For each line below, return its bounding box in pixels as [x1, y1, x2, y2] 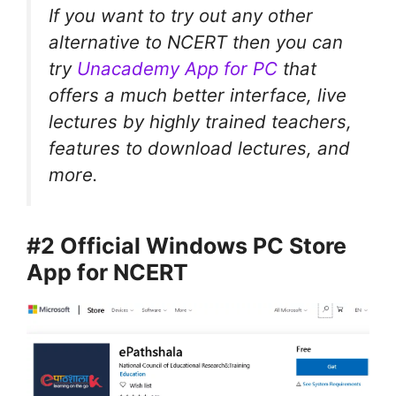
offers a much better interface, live [49, 83, 346, 106]
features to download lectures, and [49, 136, 350, 159]
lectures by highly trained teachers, [49, 110, 352, 133]
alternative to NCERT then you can [49, 30, 343, 53]
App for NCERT [27, 259, 188, 286]
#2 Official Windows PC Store [27, 232, 346, 260]
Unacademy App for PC [77, 57, 278, 80]
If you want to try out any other [49, 4, 313, 27]
